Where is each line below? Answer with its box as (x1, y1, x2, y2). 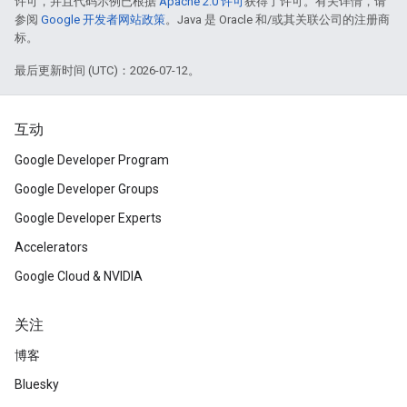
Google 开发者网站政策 (41, 13, 165, 26)
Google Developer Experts (15, 211, 162, 225)
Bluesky (15, 377, 59, 392)
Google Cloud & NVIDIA (15, 269, 143, 283)
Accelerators (15, 240, 88, 254)
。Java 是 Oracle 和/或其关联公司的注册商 (165, 13, 390, 26)
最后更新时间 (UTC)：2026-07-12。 (15, 64, 200, 77)
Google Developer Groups (15, 182, 159, 196)
